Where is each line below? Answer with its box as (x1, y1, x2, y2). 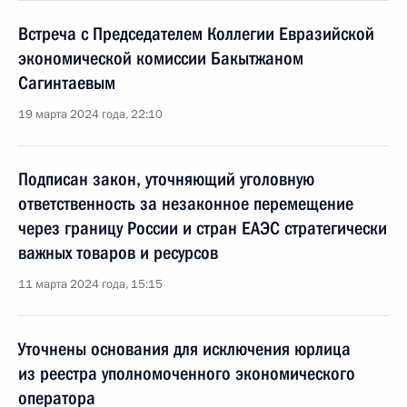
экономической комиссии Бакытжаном (18, 47, 303, 69)
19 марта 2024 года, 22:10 (18, 106, 163, 123)
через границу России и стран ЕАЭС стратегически (18, 217, 387, 239)
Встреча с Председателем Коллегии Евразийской (18, 23, 374, 45)
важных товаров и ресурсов (18, 242, 218, 263)
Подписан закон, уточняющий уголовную (18, 168, 314, 190)
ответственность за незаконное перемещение (18, 193, 353, 214)
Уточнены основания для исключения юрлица (18, 338, 351, 360)
